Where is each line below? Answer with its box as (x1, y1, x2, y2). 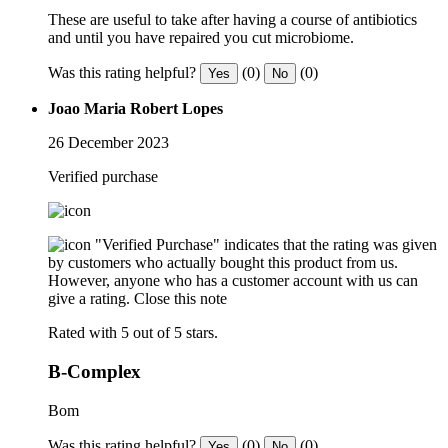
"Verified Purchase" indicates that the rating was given (95, 236, 437, 254)
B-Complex (48, 360, 141, 382)
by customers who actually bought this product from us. (48, 254, 398, 272)
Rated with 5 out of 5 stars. (48, 324, 218, 342)
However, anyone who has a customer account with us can (48, 272, 418, 290)
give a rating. (48, 290, 130, 308)
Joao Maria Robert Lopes (48, 100, 223, 118)
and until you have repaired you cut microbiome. (48, 29, 354, 47)
